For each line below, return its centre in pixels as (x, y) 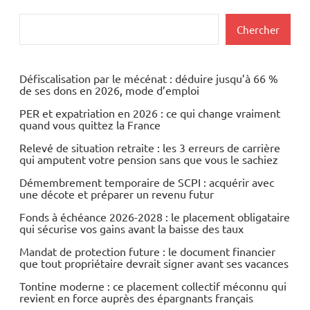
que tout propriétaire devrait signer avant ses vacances (154, 263)
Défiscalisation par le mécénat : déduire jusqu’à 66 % (149, 79)
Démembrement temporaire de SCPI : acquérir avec (147, 182)
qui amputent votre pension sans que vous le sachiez (149, 159)
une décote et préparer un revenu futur (117, 194)
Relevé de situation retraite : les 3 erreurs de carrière (150, 148)
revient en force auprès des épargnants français (136, 298)
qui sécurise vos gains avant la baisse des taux (131, 229)
